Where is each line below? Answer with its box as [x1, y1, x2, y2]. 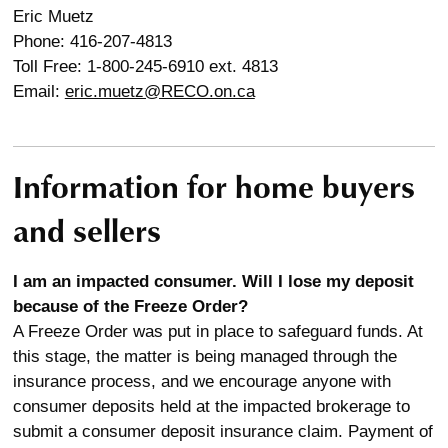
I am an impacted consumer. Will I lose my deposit [12, 272, 414, 291]
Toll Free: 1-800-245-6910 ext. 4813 [12, 57, 278, 76]
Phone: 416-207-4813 [12, 32, 172, 51]
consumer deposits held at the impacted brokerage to [12, 397, 410, 416]
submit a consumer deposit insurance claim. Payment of [12, 422, 433, 441]
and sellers [12, 208, 161, 252]
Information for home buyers [12, 164, 415, 208]
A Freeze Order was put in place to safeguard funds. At [12, 322, 423, 341]
